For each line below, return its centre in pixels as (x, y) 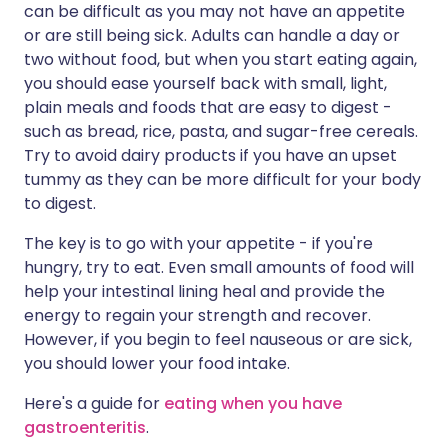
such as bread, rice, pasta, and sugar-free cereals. (221, 131)
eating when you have (253, 403)
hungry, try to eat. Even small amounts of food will (219, 267)
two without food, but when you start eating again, (220, 59)
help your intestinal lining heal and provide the (204, 291)
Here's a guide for (94, 403)
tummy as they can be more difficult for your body (222, 179)
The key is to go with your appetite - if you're (198, 243)
